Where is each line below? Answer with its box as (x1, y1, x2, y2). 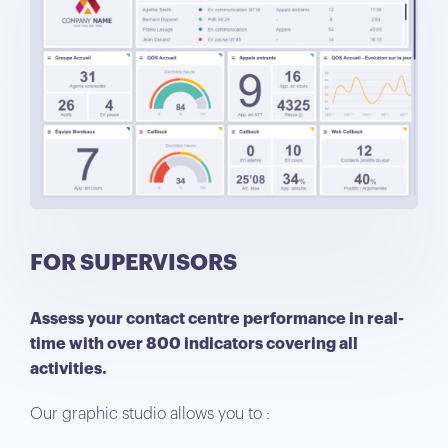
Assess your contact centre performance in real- (30, 310, 404, 327)
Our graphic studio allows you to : (30, 405, 270, 422)
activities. (30, 360, 107, 377)
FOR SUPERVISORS (30, 251, 237, 274)
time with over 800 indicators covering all (30, 335, 358, 352)
